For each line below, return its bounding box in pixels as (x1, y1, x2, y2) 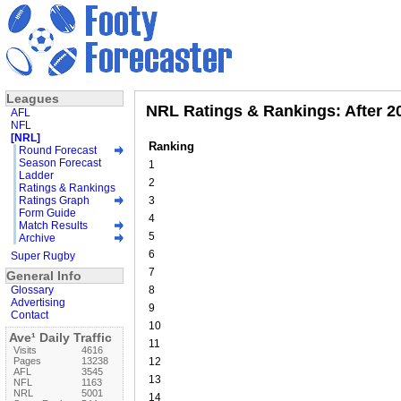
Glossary (11, 283, 54, 296)
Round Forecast (19, 143, 97, 157)
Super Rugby (11, 249, 75, 262)
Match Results (19, 218, 88, 232)
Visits (13, 344, 38, 355)
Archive (19, 231, 55, 244)
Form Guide (19, 206, 76, 219)
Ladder (19, 168, 54, 182)
